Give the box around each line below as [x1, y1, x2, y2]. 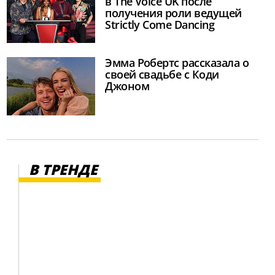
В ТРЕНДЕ [29, 160, 98, 180]
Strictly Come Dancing [105, 17, 215, 33]
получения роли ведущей [105, 6, 242, 21]
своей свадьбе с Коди [105, 66, 219, 82]
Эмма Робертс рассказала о [105, 55, 249, 70]
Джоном [105, 78, 150, 93]
